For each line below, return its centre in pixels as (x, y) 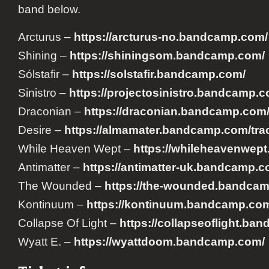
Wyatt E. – (46, 242)
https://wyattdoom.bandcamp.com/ (169, 242)
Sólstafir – (45, 74)
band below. (49, 10)
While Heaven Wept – (76, 149)
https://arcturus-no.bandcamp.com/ (171, 37)
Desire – (41, 130)
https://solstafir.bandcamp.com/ (159, 74)
